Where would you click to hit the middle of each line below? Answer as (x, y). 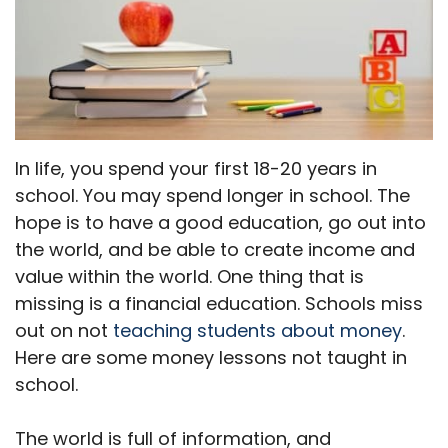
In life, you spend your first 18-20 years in (196, 169)
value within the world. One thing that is (189, 277)
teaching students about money (257, 331)
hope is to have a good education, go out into (220, 223)
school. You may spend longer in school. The (212, 196)
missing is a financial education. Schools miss (219, 304)
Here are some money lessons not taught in (211, 358)
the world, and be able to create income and (215, 250)
